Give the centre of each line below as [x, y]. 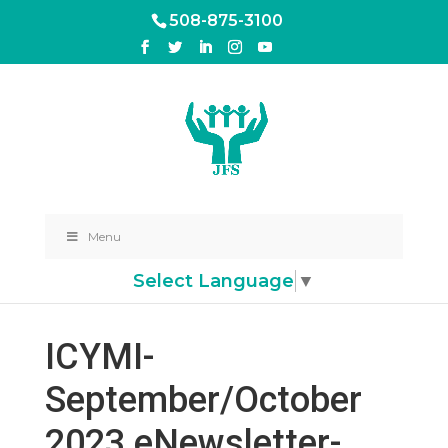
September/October [203, 400]
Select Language [214, 280]
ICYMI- [99, 357]
